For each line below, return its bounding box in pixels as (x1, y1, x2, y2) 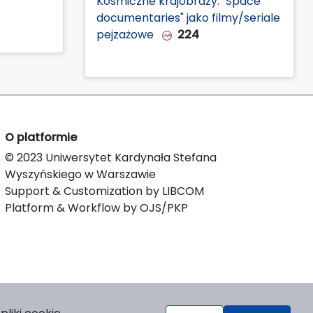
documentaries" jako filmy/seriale (96, 9, 280, 26)
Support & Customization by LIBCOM (5, 182, 204, 199)
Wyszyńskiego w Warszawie (5, 166, 156, 182)
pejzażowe (96, 26, 156, 43)
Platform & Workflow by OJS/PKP (5, 199, 188, 216)
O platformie (5, 129, 77, 145)
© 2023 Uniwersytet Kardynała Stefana (5, 149, 217, 166)
